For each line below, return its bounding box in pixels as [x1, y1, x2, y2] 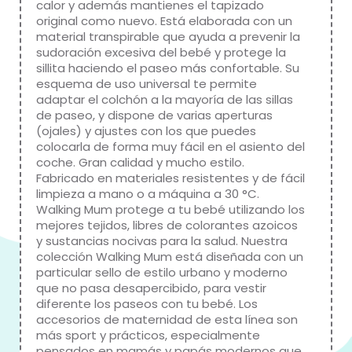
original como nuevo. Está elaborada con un [36, 12, 292, 29]
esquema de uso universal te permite [36, 75, 257, 92]
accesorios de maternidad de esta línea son [36, 310, 298, 328]
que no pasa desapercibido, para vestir [36, 279, 266, 296]
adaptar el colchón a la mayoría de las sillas [36, 90, 293, 108]
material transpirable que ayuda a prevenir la [36, 27, 300, 45]
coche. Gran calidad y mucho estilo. [36, 153, 244, 170]
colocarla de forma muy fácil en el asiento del [36, 137, 305, 155]
